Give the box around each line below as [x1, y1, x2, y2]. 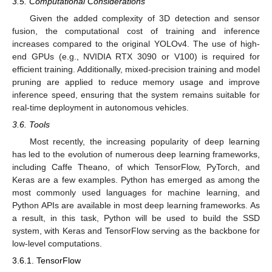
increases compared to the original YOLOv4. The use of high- [12, 38, 260, 49]
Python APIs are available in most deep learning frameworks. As [12, 200, 260, 211]
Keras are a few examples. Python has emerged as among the [12, 175, 260, 185]
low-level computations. [12, 239, 102, 249]
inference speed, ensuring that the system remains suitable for [12, 89, 260, 100]
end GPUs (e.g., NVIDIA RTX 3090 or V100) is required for [12, 51, 260, 61]
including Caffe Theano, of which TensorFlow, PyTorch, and [12, 162, 260, 172]
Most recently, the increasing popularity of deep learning [29, 137, 260, 147]
